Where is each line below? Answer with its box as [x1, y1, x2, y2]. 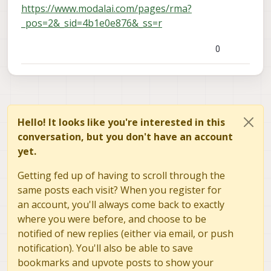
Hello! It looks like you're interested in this [18, 116, 225, 129]
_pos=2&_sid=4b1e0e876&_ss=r [21, 16, 162, 30]
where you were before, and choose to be [18, 212, 206, 226]
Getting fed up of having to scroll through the [18, 169, 225, 183]
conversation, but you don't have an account [18, 130, 233, 144]
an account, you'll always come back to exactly [18, 198, 224, 212]
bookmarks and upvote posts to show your [18, 256, 214, 270]
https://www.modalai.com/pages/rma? [21, 2, 192, 16]
